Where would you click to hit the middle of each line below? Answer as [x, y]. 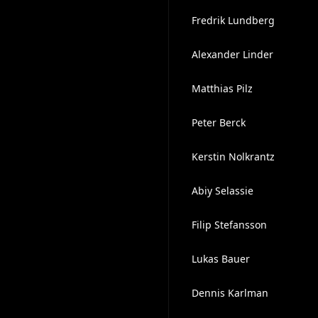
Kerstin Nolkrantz [233, 157]
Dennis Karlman [230, 293]
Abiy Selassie [222, 191]
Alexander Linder [232, 54]
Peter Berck [218, 122]
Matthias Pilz [222, 88]
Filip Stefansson [229, 225]
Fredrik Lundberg [233, 20]
